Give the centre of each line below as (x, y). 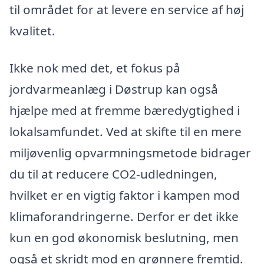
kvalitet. (32, 30)
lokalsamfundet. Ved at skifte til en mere (126, 132)
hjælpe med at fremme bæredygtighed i (125, 110)
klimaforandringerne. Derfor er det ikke (124, 217)
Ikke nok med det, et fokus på (95, 68)
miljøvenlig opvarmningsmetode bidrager (130, 153)
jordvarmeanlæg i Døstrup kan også (114, 89)
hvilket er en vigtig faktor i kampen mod (125, 195)
